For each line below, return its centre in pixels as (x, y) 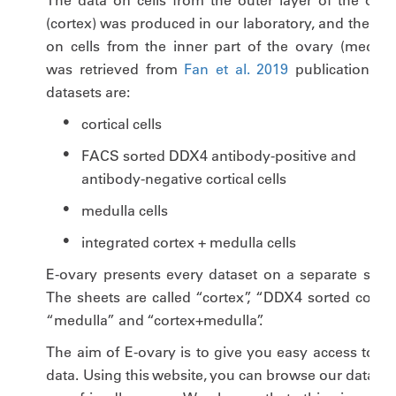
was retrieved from (115, 69)
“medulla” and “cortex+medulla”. (155, 320)
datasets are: (88, 92)
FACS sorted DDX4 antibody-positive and (219, 156)
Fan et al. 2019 (236, 69)
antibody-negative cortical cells (184, 179)
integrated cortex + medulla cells (189, 242)
